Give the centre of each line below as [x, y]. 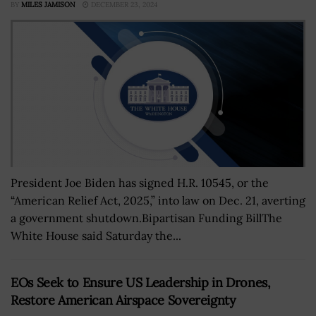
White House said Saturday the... [96, 235]
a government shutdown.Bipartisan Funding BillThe [146, 218]
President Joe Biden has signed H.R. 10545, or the [140, 182]
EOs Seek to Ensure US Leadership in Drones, [141, 282]
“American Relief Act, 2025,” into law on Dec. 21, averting [158, 200]
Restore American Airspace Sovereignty [123, 300]
